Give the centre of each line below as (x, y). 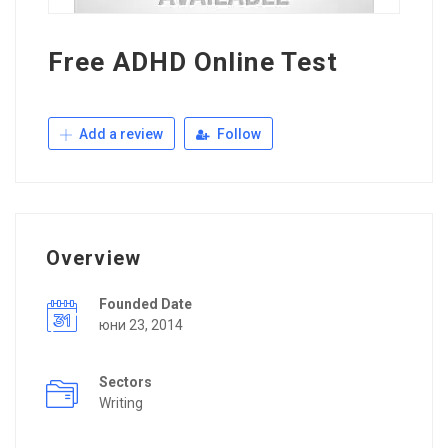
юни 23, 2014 (141, 324)
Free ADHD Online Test (193, 61)
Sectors (125, 381)
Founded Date (145, 303)
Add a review (119, 133)
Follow (237, 133)
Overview (93, 257)
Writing (121, 402)
